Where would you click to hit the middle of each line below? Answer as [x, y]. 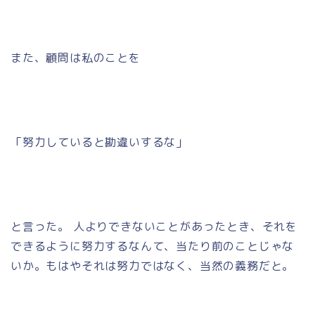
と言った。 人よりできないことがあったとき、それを [154, 226]
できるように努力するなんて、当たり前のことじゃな [153, 246]
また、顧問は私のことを [76, 57]
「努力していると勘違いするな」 [99, 142]
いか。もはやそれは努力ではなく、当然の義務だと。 [153, 265]
